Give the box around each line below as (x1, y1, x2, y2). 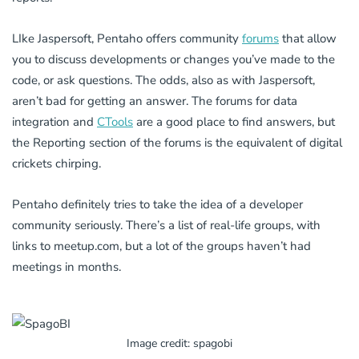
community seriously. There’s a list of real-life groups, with (12, 217, 321, 234)
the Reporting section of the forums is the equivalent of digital (12, 135, 342, 151)
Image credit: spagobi (127, 336, 232, 352)
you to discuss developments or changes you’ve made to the (12, 51, 335, 68)
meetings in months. (12, 259, 121, 276)
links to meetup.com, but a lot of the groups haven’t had (12, 238, 311, 255)
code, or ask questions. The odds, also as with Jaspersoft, (12, 72, 315, 89)
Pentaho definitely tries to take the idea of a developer (12, 196, 303, 213)
